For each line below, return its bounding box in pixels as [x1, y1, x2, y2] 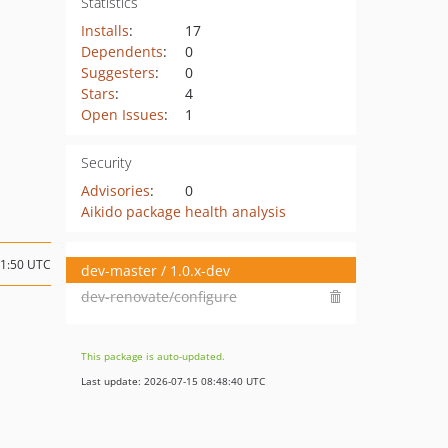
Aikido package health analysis [80, 202, 286, 221]
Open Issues [80, 105, 164, 124]
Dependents [80, 42, 163, 61]
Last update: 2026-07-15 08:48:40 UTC [81, 374, 265, 388]
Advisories [80, 181, 150, 200]
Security [80, 153, 131, 172]
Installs [80, 21, 129, 40]
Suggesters [80, 63, 155, 82]
